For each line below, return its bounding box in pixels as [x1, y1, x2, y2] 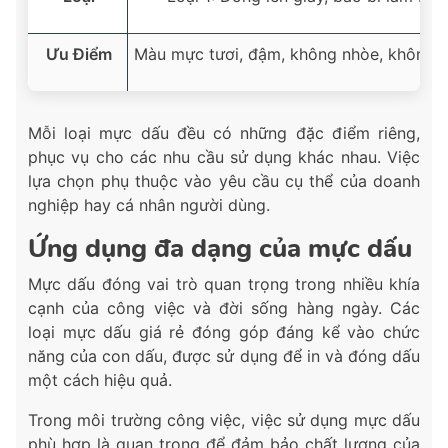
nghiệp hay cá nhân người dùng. [28, 195, 270, 216]
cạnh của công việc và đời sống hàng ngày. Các [28, 298, 420, 319]
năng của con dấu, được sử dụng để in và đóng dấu [28, 346, 420, 367]
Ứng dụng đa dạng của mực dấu [28, 231, 412, 267]
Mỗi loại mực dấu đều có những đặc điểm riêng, [28, 123, 420, 144]
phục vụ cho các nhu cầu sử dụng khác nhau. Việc [28, 147, 420, 168]
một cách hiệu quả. [28, 370, 172, 391]
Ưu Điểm [46, 44, 112, 65]
